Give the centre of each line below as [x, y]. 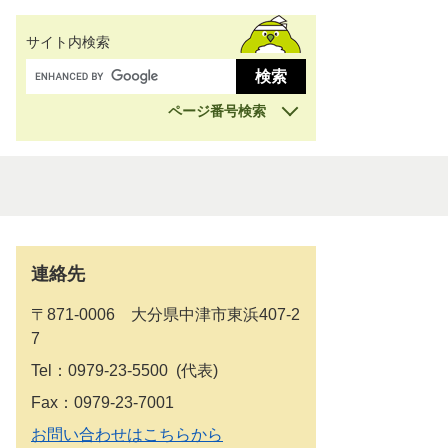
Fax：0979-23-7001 [102, 402]
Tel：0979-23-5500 [99, 370]
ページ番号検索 [217, 111]
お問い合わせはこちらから [127, 434]
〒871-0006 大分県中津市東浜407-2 [165, 314]
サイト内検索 [68, 42]
